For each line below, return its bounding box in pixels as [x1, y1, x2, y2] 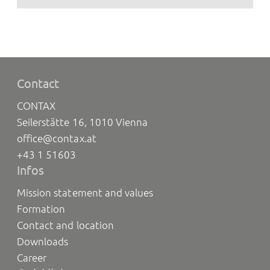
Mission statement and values [17, 186, 153, 198]
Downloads [17, 235, 69, 247]
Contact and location [17, 219, 114, 231]
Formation [17, 202, 66, 215]
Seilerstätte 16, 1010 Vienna [17, 116, 148, 128]
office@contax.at [17, 132, 96, 144]
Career [17, 251, 47, 263]
